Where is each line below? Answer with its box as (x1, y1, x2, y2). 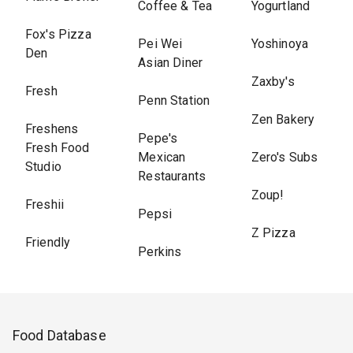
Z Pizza (251, 225, 295, 240)
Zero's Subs (251, 150, 318, 165)
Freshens (25, 121, 79, 136)
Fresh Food (25, 140, 90, 155)
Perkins (138, 244, 182, 259)
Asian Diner (138, 55, 203, 70)
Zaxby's (251, 74, 295, 89)
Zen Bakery (251, 112, 315, 127)
